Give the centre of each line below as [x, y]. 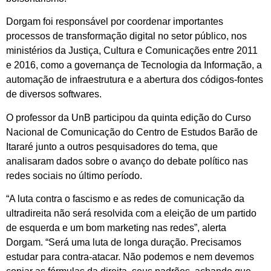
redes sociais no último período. [74, 175]
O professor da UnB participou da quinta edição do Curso [129, 117]
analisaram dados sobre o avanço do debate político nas [127, 161]
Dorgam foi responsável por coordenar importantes [115, 22]
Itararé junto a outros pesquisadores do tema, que [112, 146]
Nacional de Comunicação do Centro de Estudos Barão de [132, 132]
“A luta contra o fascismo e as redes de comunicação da [125, 199]
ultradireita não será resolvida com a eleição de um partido [131, 214]
